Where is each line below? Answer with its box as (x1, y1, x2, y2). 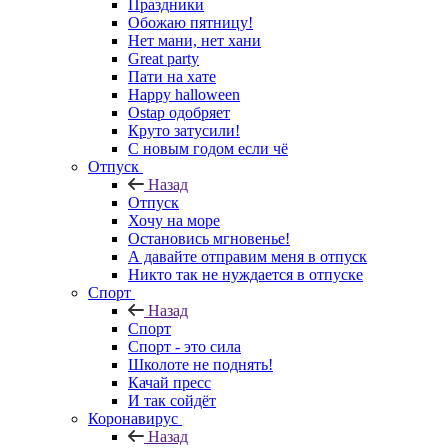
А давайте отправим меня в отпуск (128, 247, 367, 265)
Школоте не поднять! (128, 355, 273, 373)
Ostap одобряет (128, 103, 230, 121)
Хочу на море (128, 211, 220, 229)
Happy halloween (128, 85, 240, 103)
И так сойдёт (128, 391, 216, 409)
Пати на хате (128, 67, 216, 85)
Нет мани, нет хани (128, 31, 261, 49)
